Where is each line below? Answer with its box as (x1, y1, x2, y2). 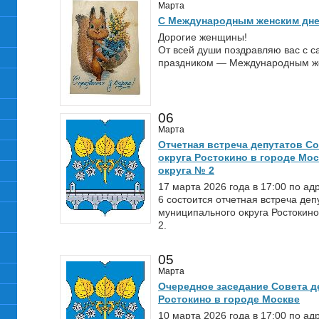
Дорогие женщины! (158, 31, 247, 43)
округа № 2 (158, 164, 214, 176)
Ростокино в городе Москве (158, 293, 300, 305)
